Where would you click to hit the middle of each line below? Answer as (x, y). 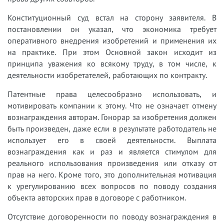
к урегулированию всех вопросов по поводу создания (112, 186)
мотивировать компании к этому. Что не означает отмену (112, 106)
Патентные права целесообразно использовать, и (112, 94)
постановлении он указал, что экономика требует (112, 29)
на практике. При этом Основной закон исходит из (112, 52)
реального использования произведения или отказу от (112, 163)
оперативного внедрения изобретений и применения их (112, 41)
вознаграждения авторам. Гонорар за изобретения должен (112, 117)
